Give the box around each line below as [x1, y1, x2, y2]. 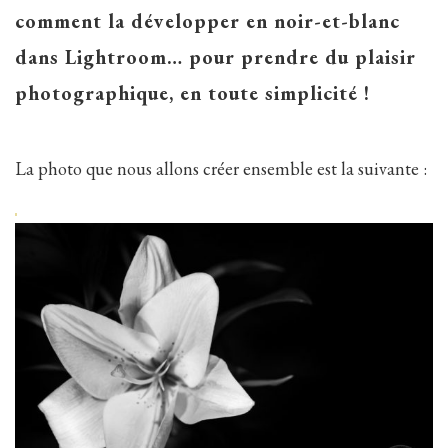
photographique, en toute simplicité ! [15, 80, 370, 107]
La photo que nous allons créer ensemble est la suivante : [15, 156, 427, 180]
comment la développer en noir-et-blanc [15, 8, 400, 35]
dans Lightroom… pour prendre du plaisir [15, 44, 416, 71]
